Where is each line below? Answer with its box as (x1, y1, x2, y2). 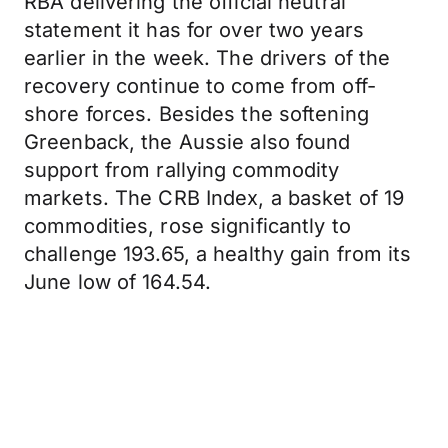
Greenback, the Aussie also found (24, 130, 351, 154)
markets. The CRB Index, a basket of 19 (24, 186, 405, 210)
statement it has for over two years (24, 18, 364, 42)
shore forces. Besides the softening (24, 102, 369, 126)
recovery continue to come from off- (24, 74, 376, 98)
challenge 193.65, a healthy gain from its (24, 242, 412, 266)
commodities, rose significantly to (24, 214, 351, 238)
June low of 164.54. (24, 270, 212, 294)
